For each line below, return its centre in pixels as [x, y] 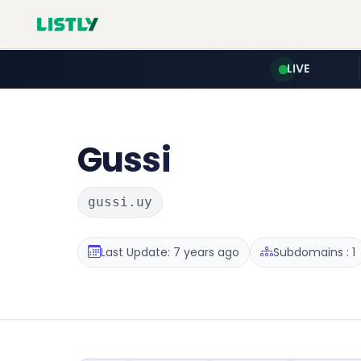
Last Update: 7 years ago [170, 252]
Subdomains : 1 [314, 252]
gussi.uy [120, 202]
